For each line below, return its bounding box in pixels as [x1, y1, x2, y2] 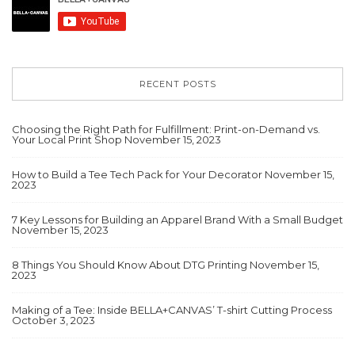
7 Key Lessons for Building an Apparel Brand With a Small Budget [12, 213, 343, 227]
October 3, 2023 [12, 314, 95, 327]
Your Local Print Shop [12, 133, 122, 147]
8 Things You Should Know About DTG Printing [12, 258, 247, 272]
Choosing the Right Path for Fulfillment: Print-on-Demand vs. [12, 123, 320, 136]
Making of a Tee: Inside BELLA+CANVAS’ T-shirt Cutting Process [12, 303, 332, 317]
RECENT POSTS [139, 78, 216, 90]
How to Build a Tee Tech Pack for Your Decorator [12, 168, 262, 181]
